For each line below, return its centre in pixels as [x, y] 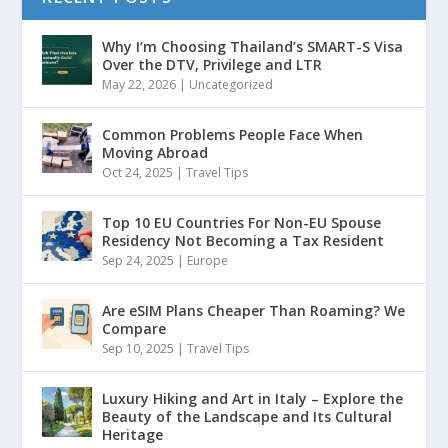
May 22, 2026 [139, 85]
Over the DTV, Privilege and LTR [212, 65]
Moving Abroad [155, 153]
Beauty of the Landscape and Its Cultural [247, 417]
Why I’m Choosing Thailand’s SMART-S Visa [253, 47]
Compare [134, 329]
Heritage [133, 435]
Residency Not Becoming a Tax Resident [243, 241]
